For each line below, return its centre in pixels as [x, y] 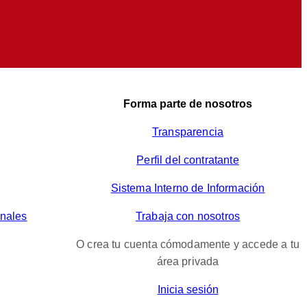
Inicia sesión [188, 290]
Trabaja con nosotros [188, 217]
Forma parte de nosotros [188, 104]
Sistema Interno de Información [188, 188]
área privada [188, 262]
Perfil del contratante [188, 160]
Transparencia [188, 132]
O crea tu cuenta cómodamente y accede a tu [188, 245]
